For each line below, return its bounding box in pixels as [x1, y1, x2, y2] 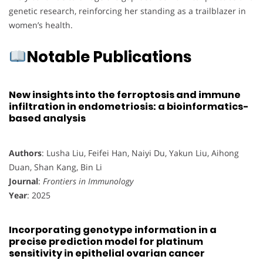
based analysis [9, 111, 86, 125]
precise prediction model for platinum [9, 235, 203, 249]
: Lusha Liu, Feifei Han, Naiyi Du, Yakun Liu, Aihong [42, 147, 239, 159]
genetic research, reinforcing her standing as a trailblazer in [9, 5, 246, 17]
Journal [9, 175, 38, 187]
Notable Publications [26, 46, 191, 68]
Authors [9, 147, 42, 159]
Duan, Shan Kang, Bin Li [9, 161, 102, 173]
